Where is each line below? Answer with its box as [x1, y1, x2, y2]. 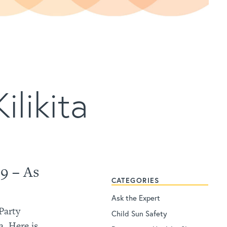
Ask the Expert [111, 193, 160, 203]
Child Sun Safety [111, 208, 167, 219]
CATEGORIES [111, 175, 160, 185]
